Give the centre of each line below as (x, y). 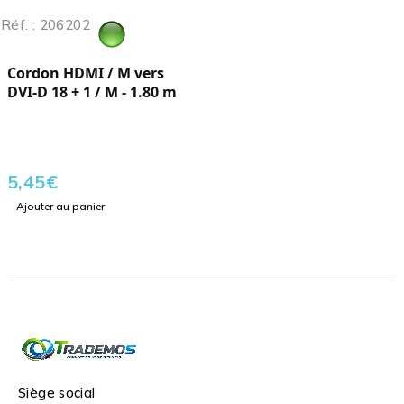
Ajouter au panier (60, 207)
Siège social (57, 393)
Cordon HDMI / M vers (86, 73)
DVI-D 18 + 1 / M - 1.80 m (92, 92)
